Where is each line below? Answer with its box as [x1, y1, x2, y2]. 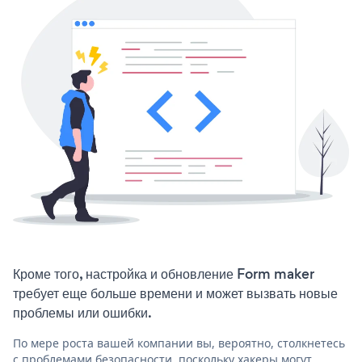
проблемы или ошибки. [13, 303, 152, 323]
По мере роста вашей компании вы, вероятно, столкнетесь [13, 335, 345, 351]
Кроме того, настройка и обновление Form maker [13, 264, 314, 284]
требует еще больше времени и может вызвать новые [13, 284, 338, 304]
